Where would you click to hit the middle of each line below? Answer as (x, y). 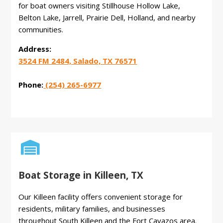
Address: (35, 49)
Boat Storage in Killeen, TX (81, 175)
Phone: (31, 85)
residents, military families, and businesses (92, 209)
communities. (41, 30)
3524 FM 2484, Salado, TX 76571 (78, 61)
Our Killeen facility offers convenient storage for (101, 197)
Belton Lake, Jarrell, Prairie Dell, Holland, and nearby (107, 18)
